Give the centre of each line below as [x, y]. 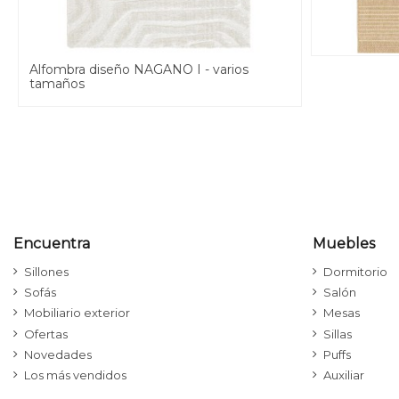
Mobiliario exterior [77, 313]
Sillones [46, 272]
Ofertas [46, 334]
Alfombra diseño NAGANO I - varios [139, 70]
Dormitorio [355, 272]
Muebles [344, 244]
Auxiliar [344, 375]
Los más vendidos [75, 375]
